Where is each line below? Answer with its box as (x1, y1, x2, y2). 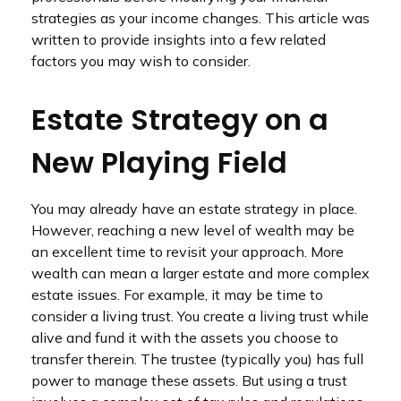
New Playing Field (31, 142, 287, 183)
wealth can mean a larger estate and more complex (31, 264, 370, 282)
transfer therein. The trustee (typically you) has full (31, 350, 363, 368)
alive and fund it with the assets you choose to (31, 328, 338, 346)
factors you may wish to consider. (31, 52, 251, 70)
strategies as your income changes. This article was (31, 9, 370, 27)
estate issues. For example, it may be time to (31, 286, 323, 303)
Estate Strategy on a (31, 99, 328, 140)
